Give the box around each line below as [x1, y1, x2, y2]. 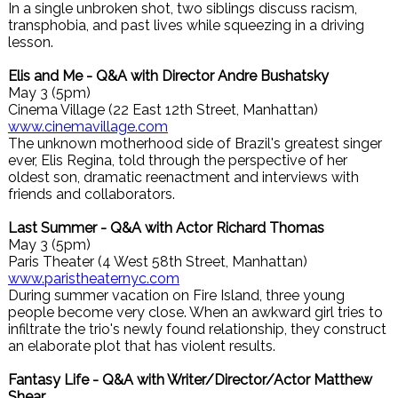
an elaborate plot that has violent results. [8, 338, 275, 354]
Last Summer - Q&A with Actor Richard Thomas [8, 219, 324, 236]
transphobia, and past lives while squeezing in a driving [8, 17, 364, 34]
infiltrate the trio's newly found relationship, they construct [8, 321, 386, 338]
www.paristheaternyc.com [8, 270, 179, 287]
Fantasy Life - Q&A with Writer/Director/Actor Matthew [8, 371, 372, 388]
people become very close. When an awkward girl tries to [8, 304, 383, 321]
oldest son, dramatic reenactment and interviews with [8, 169, 359, 186]
